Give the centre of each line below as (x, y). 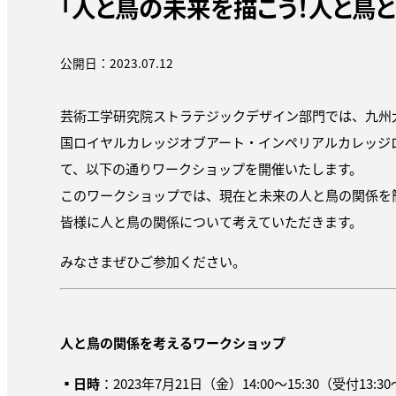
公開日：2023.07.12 (117, 62)
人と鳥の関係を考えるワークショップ (173, 343)
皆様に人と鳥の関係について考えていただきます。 (211, 222)
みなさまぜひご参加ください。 (153, 262)
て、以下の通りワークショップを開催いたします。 (211, 169)
